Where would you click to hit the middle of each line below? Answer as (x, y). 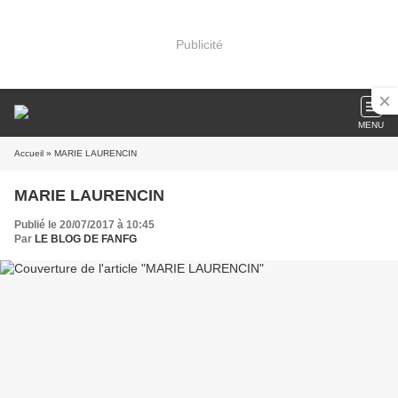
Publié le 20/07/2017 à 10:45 (84, 225)
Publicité (199, 44)
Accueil (29, 153)
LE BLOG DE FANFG (86, 239)
